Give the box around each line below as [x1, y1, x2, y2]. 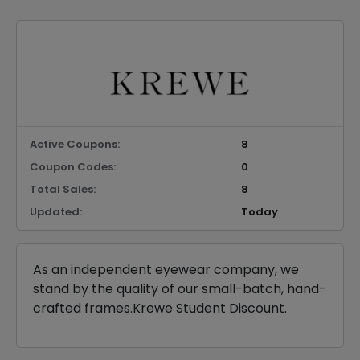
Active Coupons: [30, 137, 120, 153]
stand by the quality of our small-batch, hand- [33, 280, 326, 299]
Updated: [30, 204, 82, 220]
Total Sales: [30, 182, 96, 198]
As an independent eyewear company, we [33, 260, 299, 280]
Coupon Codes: [30, 159, 116, 175]
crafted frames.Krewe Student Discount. [33, 299, 287, 318]
